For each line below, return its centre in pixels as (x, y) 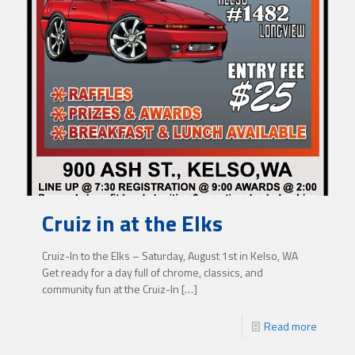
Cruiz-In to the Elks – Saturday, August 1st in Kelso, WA (170, 256)
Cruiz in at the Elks (132, 223)
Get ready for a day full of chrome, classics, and (153, 273)
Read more (290, 326)
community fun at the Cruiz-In (111, 289)
